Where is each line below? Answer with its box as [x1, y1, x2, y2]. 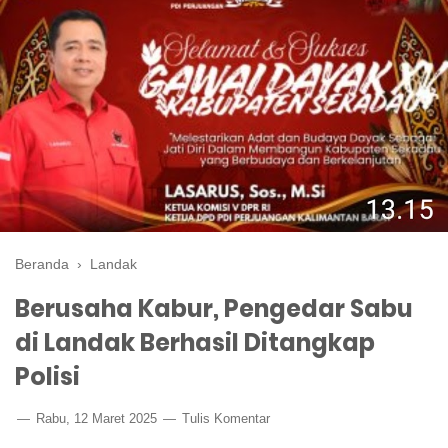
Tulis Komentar [182, 410, 270, 426]
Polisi [15, 359, 80, 393]
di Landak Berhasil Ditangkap [15, 325, 375, 359]
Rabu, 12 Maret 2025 [32, 410, 161, 426]
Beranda [15, 255, 69, 272]
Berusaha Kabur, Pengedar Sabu [15, 291, 413, 325]
